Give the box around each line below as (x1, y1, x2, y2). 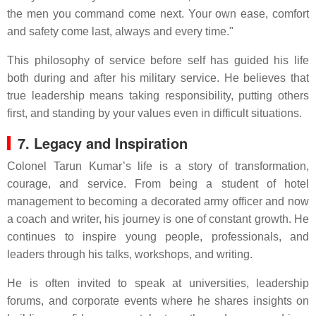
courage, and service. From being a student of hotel (7, 178, 309, 190)
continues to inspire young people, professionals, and (7, 231, 309, 243)
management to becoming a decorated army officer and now (7, 195, 309, 207)
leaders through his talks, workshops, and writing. (7, 248, 253, 260)
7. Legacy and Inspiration (18, 133, 188, 153)
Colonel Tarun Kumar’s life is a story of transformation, (7, 160, 309, 172)
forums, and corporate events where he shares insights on (7, 295, 309, 307)
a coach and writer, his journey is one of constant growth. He (7, 213, 309, 225)
